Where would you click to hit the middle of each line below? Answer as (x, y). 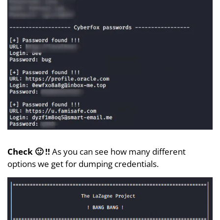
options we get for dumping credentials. (83, 164)
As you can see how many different (119, 152)
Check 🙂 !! (30, 152)
